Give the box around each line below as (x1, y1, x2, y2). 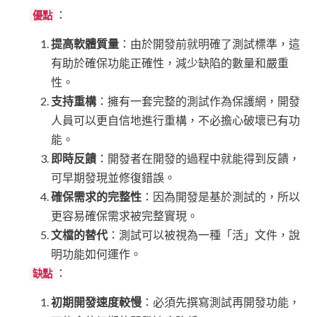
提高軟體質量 (51, 37, 119, 51)
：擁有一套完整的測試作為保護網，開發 (96, 94, 300, 108)
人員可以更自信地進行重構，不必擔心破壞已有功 (51, 113, 300, 127)
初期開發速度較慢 (51, 295, 142, 309)
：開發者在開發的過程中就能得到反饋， (96, 151, 300, 166)
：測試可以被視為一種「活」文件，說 (108, 228, 300, 242)
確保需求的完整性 (51, 190, 142, 204)
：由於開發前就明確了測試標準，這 (119, 37, 300, 51)
